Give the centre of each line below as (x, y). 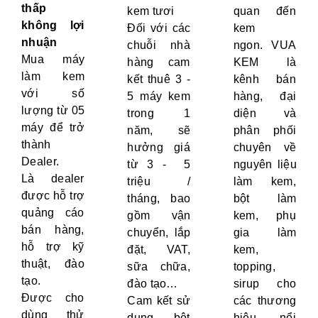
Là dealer (53, 179)
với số (53, 94)
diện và (265, 114)
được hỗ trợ (53, 196)
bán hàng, (53, 230)
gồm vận (159, 216)
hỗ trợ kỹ (53, 247)
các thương (265, 301)
